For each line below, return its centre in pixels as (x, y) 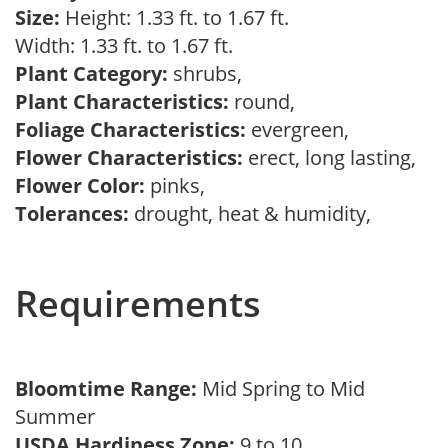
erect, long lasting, (334, 157)
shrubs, (210, 73)
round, (267, 101)
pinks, (180, 185)
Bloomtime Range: (108, 388)
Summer (60, 416)
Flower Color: (80, 185)
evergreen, (302, 129)
